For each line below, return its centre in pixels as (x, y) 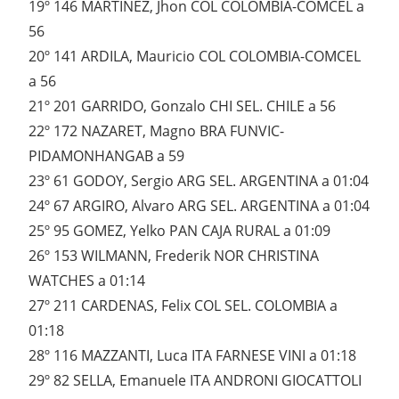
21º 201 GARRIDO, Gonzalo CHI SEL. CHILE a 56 (182, 106)
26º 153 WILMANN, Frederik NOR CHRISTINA (174, 256)
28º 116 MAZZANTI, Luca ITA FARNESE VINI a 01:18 (192, 356)
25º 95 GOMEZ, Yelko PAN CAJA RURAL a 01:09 (179, 231)
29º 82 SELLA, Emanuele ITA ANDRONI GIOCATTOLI (195, 381)
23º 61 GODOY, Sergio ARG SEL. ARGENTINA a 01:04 (199, 181)
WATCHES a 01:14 (87, 281)
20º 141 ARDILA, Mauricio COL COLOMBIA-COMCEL (195, 57)
